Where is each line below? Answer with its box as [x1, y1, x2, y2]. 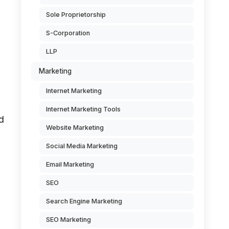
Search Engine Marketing [46, 197, 122, 205]
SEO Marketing [46, 216, 91, 223]
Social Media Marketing [46, 142, 118, 150]
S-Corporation [46, 29, 90, 37]
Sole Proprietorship [46, 11, 106, 18]
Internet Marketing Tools [46, 105, 121, 113]
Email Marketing [46, 161, 94, 168]
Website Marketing [46, 124, 104, 131]
